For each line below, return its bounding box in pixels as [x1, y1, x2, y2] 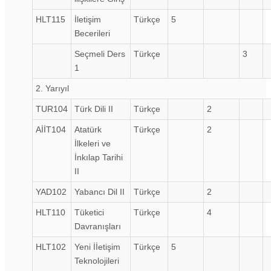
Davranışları [74, 221, 121, 231]
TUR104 [36, 103, 68, 114]
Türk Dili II [74, 103, 113, 114]
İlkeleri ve [74, 138, 111, 148]
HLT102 [36, 241, 66, 252]
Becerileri [74, 28, 110, 38]
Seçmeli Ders [74, 48, 125, 59]
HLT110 [36, 207, 65, 217]
